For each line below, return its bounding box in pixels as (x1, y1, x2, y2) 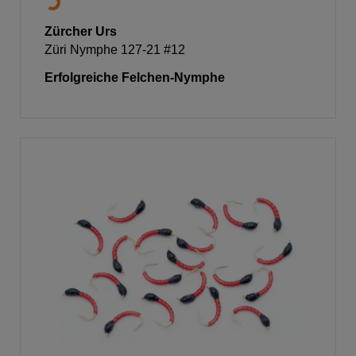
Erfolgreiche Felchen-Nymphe (44, 70, 225, 84)
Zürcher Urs (44, 24, 117, 38)
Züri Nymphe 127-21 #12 (44, 42, 185, 56)
